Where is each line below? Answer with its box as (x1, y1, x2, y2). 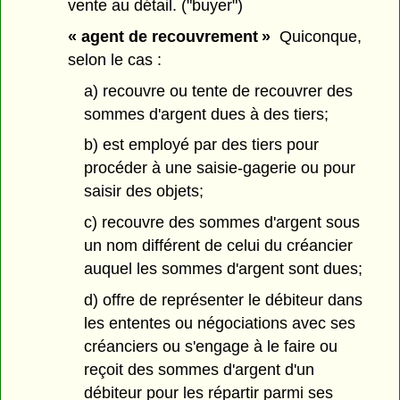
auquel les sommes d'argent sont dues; (83, 260, 362, 279)
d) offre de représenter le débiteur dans (83, 291, 362, 310)
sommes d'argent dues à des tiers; (83, 104, 329, 123)
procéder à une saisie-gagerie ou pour (83, 159, 355, 178)
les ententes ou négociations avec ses (83, 314, 355, 333)
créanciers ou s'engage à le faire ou (83, 337, 337, 356)
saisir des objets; (83, 182, 204, 201)
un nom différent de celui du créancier (83, 237, 353, 255)
